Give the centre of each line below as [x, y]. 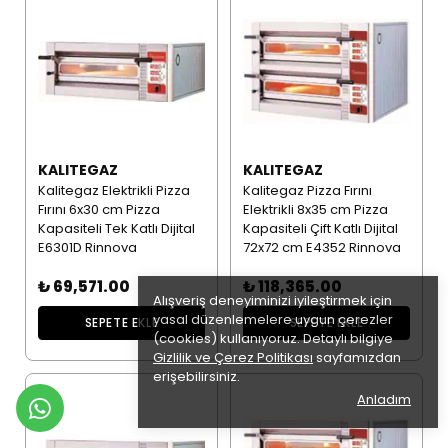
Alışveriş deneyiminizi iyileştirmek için [272, 300]
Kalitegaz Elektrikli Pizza [113, 191]
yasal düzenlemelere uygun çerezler [273, 319]
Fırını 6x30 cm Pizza [98, 210]
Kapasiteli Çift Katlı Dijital [320, 229]
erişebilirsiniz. [196, 376]
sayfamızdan [357, 357]
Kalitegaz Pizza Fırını [307, 191]
